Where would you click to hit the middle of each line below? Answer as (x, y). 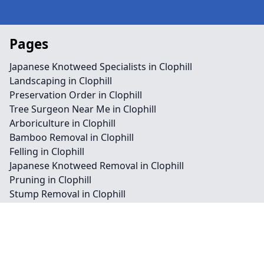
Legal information (70, 234)
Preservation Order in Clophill (76, 95)
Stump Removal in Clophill (67, 194)
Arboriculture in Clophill (62, 123)
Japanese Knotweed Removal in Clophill (97, 166)
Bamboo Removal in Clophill (72, 137)
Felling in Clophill (47, 151)
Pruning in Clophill (50, 180)
